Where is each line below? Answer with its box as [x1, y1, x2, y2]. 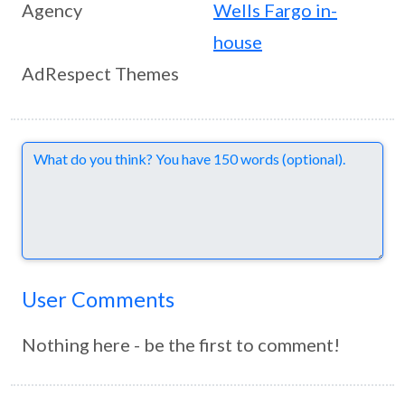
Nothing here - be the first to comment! [22, 334, 340, 356]
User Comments [22, 287, 174, 313]
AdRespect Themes [22, 62, 179, 85]
